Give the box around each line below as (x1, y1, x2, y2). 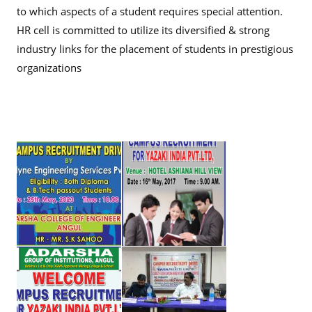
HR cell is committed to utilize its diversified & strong (16, 22, 270, 37)
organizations (16, 60, 81, 75)
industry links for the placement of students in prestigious (16, 41, 293, 56)
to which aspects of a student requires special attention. (16, 3, 283, 18)
